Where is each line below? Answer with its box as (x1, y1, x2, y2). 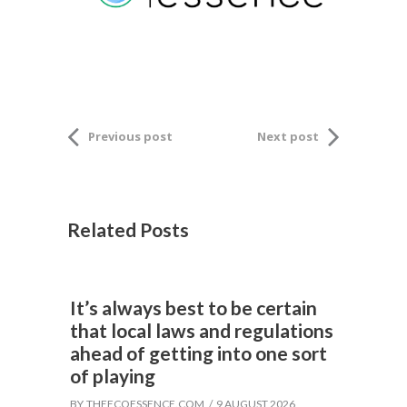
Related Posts (67, 217, 189, 241)
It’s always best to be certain (70, 295, 317, 319)
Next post (257, 127, 319, 144)
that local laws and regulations (70, 318, 333, 342)
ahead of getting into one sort (70, 341, 327, 364)
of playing (70, 363, 155, 387)
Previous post (88, 127, 173, 144)
